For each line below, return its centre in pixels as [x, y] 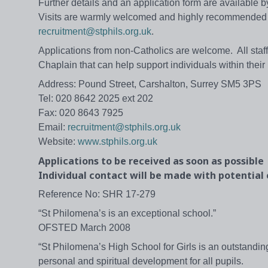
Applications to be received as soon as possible [151, 161]
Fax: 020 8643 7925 [81, 113]
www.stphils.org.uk [118, 142]
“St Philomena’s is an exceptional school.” [127, 214]
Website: [58, 142]
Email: [53, 127]
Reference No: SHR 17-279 [97, 194]
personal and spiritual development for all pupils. [141, 261]
